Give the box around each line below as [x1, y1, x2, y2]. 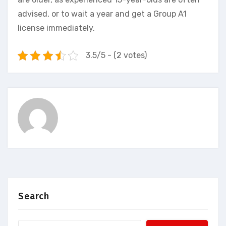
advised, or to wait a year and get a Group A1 [18, 9, 187, 19]
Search [18, 191, 49, 202]
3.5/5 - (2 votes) [85, 50, 147, 61]
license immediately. [18, 23, 95, 33]
